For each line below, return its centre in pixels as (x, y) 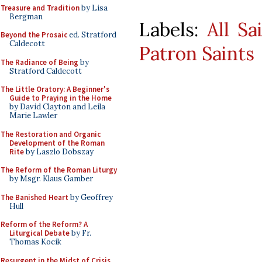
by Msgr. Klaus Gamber (51, 179)
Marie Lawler (33, 116)
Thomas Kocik (35, 242)
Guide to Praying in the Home (61, 98)
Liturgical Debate (39, 233)
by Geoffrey (91, 197)
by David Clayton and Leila (57, 107)
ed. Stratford (92, 35)
